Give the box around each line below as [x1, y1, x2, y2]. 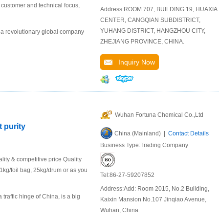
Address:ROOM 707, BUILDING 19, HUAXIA [100, 6, 217, 13]
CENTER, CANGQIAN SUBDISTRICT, [100, 17, 200, 24]
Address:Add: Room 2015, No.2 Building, [100, 185, 209, 193]
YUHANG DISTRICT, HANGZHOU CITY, [100, 27, 205, 35]
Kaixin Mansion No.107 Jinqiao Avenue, [100, 196, 206, 203]
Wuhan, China [100, 207, 138, 214]
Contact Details [168, 130, 209, 137]
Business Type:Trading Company [100, 142, 188, 149]
